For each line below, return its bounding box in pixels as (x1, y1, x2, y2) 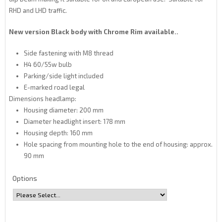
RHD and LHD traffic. (9, 6, 67, 14)
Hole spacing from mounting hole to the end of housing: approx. (24, 140, 213, 148)
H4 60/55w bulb (24, 60, 72, 68)
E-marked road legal (24, 83, 85, 91)
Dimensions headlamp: (9, 95, 76, 103)
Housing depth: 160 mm (24, 129, 93, 137)
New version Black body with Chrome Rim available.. (9, 28, 178, 36)
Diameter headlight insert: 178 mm (24, 117, 125, 125)
